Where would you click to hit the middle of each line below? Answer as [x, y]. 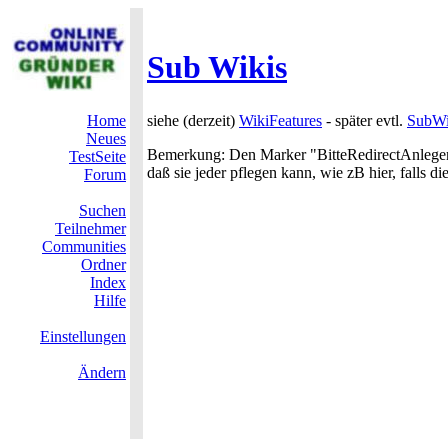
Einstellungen [83, 336]
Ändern [102, 372]
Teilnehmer [90, 228]
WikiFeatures [280, 120]
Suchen [102, 210]
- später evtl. [364, 120]
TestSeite [97, 156]
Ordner [103, 264]
